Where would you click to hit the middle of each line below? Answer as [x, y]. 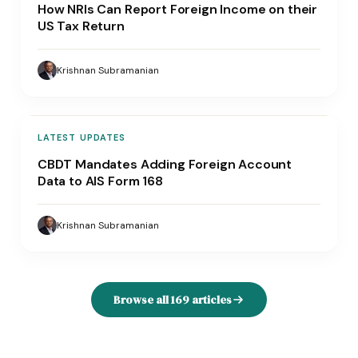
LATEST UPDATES [82, 137]
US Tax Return [81, 26]
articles [211, 299]
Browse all [142, 299]
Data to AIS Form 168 [100, 181]
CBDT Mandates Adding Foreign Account [165, 164]
